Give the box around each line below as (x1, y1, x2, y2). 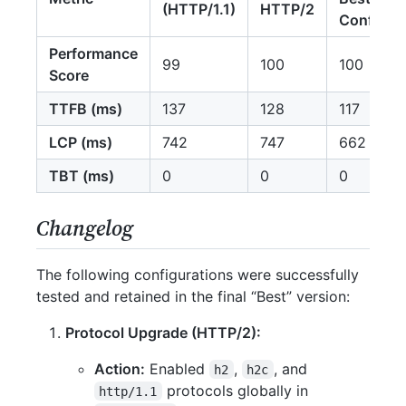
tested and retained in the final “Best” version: (36, 286, 350, 305)
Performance (49, 43, 138, 63)
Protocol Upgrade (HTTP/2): (65, 323, 261, 342)
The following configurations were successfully (36, 265, 359, 284)
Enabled (145, 359, 209, 378)
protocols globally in (161, 381, 308, 400)
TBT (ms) (49, 166, 114, 185)
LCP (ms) (49, 132, 112, 151)
